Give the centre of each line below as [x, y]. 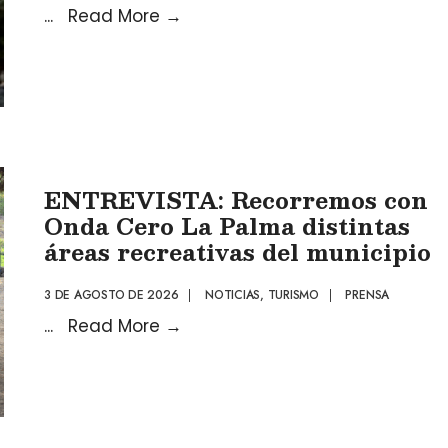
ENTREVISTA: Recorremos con [236, 199]
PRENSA [367, 295]
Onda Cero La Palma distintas [227, 225]
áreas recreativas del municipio [237, 251]
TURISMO [293, 295]
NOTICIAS [232, 295]
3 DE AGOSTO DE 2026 [111, 295]
